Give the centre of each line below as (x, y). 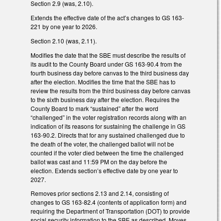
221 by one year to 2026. (64, 27)
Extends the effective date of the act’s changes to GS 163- (107, 18)
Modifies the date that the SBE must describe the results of (108, 55)
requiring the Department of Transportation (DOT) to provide (110, 211)
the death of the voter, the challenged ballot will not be (102, 144)
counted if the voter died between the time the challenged (107, 152)
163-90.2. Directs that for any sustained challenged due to (108, 135)
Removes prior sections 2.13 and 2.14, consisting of (100, 193)
